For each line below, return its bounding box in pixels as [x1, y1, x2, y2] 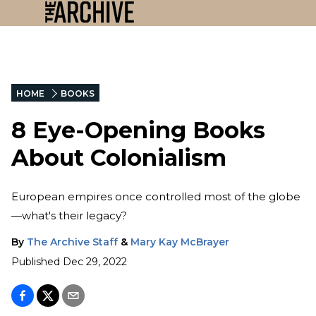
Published [11, 255, 60, 268]
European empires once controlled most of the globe [11, 189, 300, 203]
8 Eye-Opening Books [11, 116, 265, 145]
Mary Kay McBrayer [130, 235, 229, 248]
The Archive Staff [27, 235, 118, 248]
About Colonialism [11, 144, 226, 172]
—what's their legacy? [11, 208, 127, 222]
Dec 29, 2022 [63, 255, 127, 268]
